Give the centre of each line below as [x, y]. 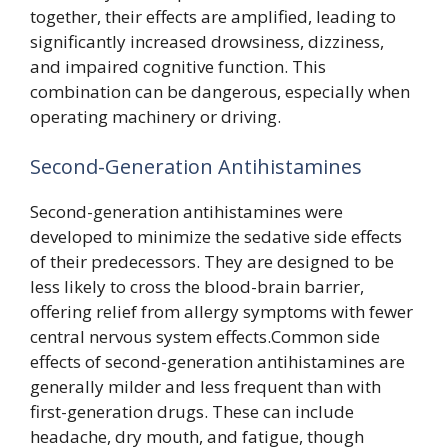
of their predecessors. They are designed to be [212, 261]
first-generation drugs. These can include [192, 411]
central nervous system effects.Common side [205, 336]
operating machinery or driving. [155, 117]
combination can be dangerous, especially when [220, 92]
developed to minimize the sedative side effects [216, 236]
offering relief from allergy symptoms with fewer [221, 311]
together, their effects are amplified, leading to [213, 17]
